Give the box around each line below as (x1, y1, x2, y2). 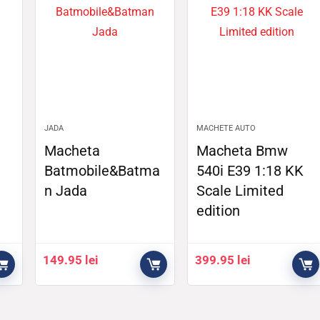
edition (196, 202, 241, 220)
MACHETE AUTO (196, 124, 256, 134)
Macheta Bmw (196, 142, 289, 160)
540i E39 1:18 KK (196, 162, 304, 180)
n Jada (44, 182, 88, 200)
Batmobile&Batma (44, 162, 161, 180)
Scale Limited (196, 182, 284, 200)
